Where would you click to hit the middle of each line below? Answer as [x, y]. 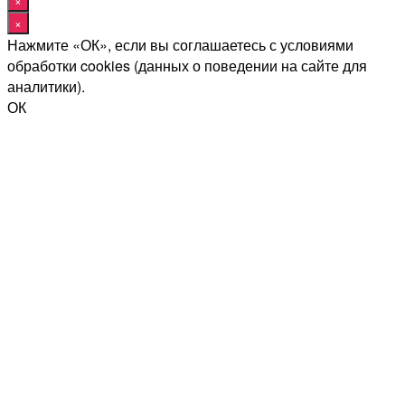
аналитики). [46, 87]
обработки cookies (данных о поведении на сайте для [187, 66]
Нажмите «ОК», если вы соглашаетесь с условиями [180, 45]
